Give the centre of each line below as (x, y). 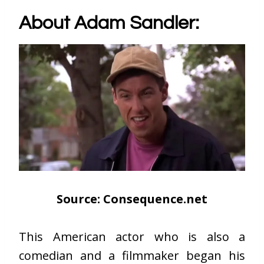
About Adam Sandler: (109, 23)
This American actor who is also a (132, 237)
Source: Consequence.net (132, 199)
